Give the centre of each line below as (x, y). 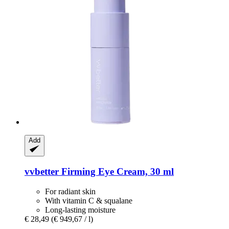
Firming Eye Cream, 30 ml (116, 172)
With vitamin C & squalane (89, 200)
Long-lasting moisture (80, 210)
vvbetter (42, 172)
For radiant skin (70, 191)
